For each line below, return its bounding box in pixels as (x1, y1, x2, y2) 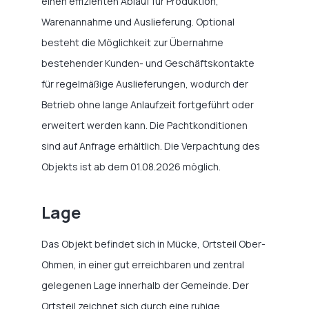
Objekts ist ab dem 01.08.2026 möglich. (41, 160, 221, 173)
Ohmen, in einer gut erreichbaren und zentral (41, 258, 244, 271)
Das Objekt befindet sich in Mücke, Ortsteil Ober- (41, 237, 266, 250)
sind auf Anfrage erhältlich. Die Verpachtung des (41, 139, 260, 152)
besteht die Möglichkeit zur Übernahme (41, 36, 223, 49)
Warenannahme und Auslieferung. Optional (41, 15, 235, 28)
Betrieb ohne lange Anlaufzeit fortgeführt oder (41, 98, 254, 111)
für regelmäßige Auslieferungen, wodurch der (41, 77, 248, 90)
